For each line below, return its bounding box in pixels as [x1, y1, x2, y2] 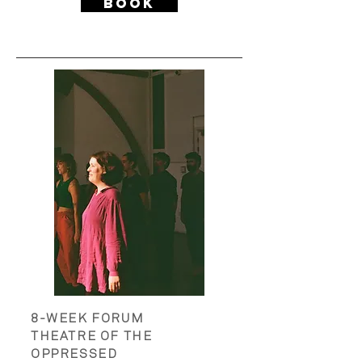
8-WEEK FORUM [31, 312, 145, 325]
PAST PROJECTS [68, 72, 191, 95]
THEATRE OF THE [31, 330, 153, 343]
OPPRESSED [31, 347, 118, 360]
